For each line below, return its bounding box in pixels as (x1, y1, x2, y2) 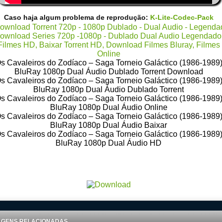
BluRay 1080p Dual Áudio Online (50, 103, 167, 111)
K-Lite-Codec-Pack (150, 13, 214, 21)
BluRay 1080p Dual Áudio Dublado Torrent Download (14, 67, 203, 76)
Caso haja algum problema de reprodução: (3, 13, 150, 21)
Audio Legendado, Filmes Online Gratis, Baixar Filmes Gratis (46, 167, 171, 172)
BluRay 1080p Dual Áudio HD (55, 139, 162, 147)
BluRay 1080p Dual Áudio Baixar (50, 121, 167, 129)
